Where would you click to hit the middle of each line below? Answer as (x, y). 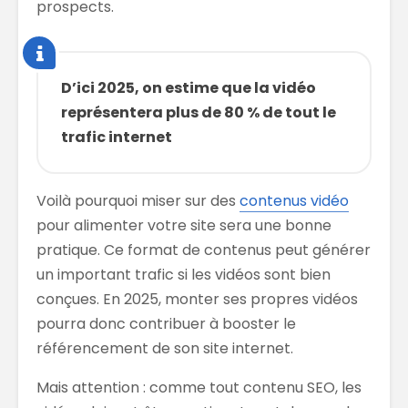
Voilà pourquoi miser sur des (138, 200)
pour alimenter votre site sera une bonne (184, 225)
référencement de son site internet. (165, 348)
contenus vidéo (294, 200)
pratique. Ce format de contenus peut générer (204, 250)
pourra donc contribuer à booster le (166, 323)
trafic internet (117, 137)
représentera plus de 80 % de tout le (199, 112)
